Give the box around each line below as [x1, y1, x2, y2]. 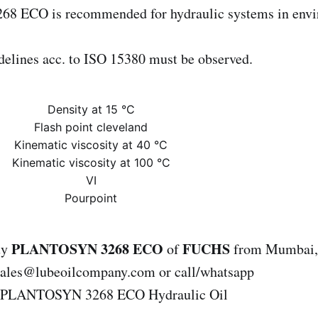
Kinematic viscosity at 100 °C [11, 155, 170, 170]
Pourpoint [65, 190, 117, 205]
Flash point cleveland [34, 119, 148, 134]
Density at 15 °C [47, 102, 135, 116]
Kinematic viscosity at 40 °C [14, 137, 168, 152]
